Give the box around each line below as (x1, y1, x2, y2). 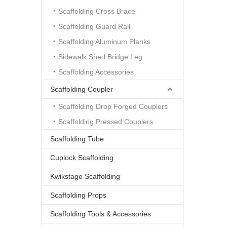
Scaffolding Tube (50, 135, 104, 143)
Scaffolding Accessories (58, 68, 134, 76)
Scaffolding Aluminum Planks (58, 37, 150, 46)
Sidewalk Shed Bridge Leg (58, 53, 142, 61)
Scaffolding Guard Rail (58, 22, 130, 30)
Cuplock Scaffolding (50, 154, 113, 162)
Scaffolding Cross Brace (58, 7, 135, 15)
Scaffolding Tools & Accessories (50, 210, 151, 218)
